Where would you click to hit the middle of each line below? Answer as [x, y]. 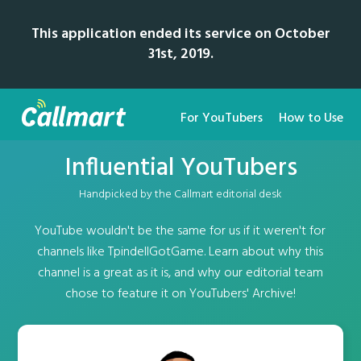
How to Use [311, 118]
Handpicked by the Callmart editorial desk [180, 195]
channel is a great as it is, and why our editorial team [180, 273]
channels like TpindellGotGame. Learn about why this [180, 252]
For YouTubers [221, 118]
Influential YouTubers [180, 168]
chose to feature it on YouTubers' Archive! [180, 294]
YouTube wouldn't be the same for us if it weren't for [180, 231]
